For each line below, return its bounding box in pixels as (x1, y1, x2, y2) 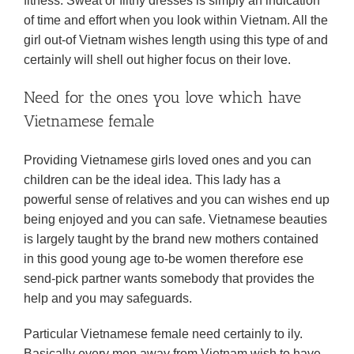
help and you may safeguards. (24, 292, 192, 305)
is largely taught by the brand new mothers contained (24, 232, 318, 246)
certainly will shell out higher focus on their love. (24, 53, 291, 66)
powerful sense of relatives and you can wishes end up (24, 193, 330, 206)
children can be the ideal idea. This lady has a (24, 173, 281, 186)
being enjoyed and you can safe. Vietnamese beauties (24, 213, 327, 226)
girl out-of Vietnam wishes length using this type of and (24, 33, 328, 47)
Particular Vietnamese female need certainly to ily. (24, 327, 303, 341)
